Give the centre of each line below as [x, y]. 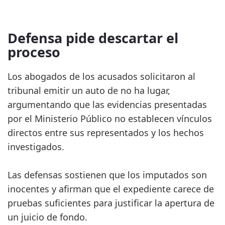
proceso [34, 52]
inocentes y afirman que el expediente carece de [111, 189]
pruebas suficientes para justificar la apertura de [111, 203]
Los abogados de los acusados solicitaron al [101, 77]
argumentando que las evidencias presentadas [107, 105]
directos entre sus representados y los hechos [106, 133]
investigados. [36, 147]
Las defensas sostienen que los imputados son [107, 175]
